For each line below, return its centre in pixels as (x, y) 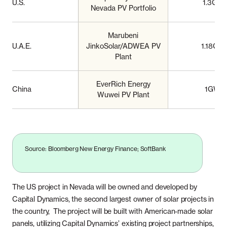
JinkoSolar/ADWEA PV (123, 46)
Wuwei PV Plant (123, 95)
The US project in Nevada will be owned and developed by (105, 187)
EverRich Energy (123, 84)
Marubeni (123, 35)
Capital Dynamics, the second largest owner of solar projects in (113, 199)
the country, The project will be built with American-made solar (112, 211)
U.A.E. (22, 46)
